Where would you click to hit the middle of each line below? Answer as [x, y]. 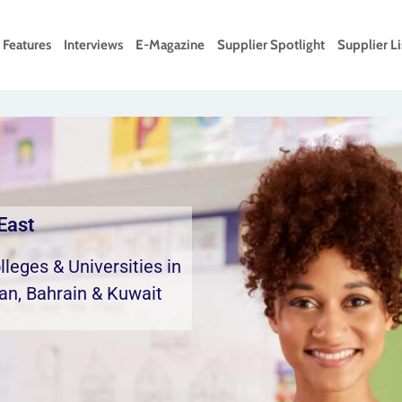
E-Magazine [170, 45]
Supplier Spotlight [271, 45]
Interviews [93, 45]
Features [27, 45]
